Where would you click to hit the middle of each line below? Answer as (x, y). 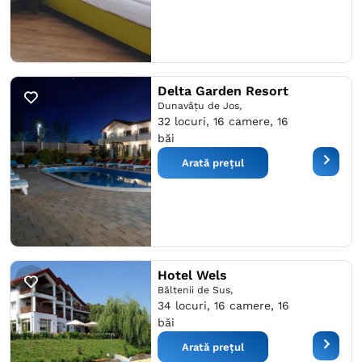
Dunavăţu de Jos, (199, 106)
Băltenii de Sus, (195, 290)
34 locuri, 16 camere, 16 (223, 305)
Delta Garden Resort (223, 91)
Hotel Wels (192, 275)
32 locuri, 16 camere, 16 (223, 121)
